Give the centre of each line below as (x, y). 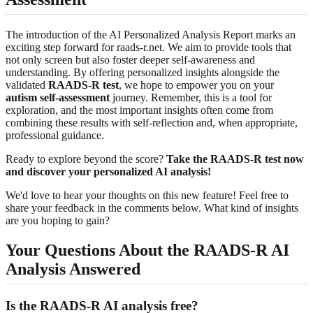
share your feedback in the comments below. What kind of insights (152, 208)
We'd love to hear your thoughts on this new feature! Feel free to (147, 195)
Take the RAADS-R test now (235, 159)
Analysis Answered (73, 269)
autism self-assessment (58, 97)
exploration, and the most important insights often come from (139, 110)
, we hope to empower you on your (196, 85)
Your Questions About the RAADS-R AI (147, 250)
